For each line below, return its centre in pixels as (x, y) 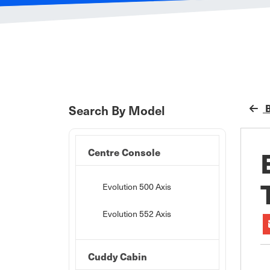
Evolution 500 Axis (137, 187)
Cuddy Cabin (118, 256)
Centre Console (124, 152)
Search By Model (117, 110)
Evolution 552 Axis (137, 214)
